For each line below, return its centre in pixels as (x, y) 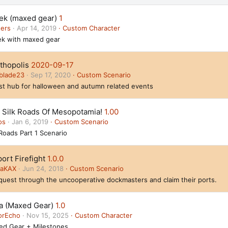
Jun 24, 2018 (43, 168)
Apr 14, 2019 (37, 28)
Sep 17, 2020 (51, 75)
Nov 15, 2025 (48, 215)
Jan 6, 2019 (30, 122)
